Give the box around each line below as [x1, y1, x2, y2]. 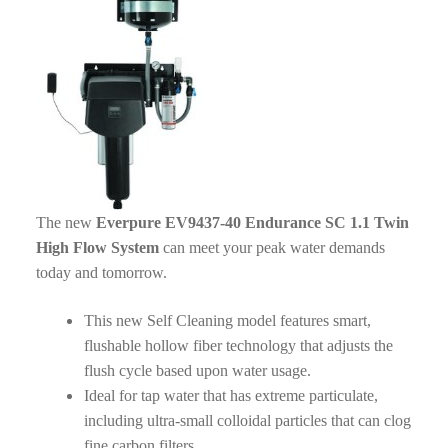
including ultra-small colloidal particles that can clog [83, 411, 411, 429]
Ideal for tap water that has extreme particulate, [83, 386, 378, 404]
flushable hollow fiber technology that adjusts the [83, 336, 393, 354]
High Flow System [35, 238, 159, 256]
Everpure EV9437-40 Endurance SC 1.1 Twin [95, 213, 409, 231]
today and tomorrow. [35, 263, 171, 281]
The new [35, 213, 96, 231]
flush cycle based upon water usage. [83, 361, 315, 379]
